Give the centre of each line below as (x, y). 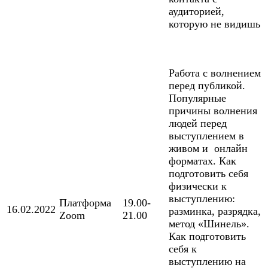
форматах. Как (202, 161)
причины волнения (213, 111)
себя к (183, 249)
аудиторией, (197, 12)
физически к (198, 186)
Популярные (197, 98)
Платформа (85, 203)
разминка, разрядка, (215, 211)
